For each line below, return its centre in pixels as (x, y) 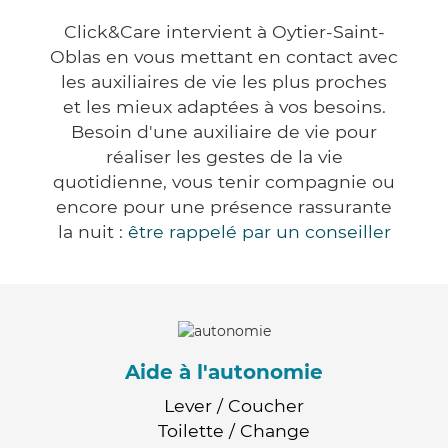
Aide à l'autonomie (224, 371)
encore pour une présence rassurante (224, 207)
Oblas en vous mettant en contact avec (224, 57)
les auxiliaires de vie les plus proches (224, 82)
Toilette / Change (234, 430)
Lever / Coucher (234, 405)
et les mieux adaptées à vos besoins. (224, 107)
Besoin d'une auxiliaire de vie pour (224, 132)
